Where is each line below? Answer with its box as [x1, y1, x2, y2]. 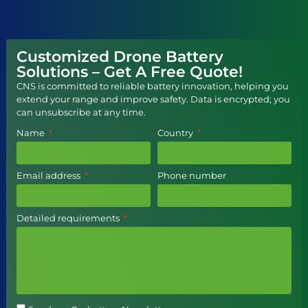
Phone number [157, 170, 226, 181]
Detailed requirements [16, 212, 122, 224]
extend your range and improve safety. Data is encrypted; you [16, 93, 290, 104]
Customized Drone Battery [16, 47, 223, 66]
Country [157, 127, 195, 139]
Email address [16, 170, 82, 181]
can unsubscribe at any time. [16, 106, 146, 118]
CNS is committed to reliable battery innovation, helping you [16, 80, 289, 91]
